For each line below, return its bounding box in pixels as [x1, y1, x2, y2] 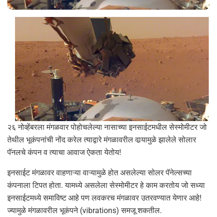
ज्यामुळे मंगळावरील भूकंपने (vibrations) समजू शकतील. [7, 206, 162, 216]
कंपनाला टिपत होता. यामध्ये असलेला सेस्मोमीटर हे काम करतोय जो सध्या [7, 181, 205, 190]
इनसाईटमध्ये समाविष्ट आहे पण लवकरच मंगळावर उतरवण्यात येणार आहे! [7, 193, 201, 203]
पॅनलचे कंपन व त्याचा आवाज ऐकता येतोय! [7, 148, 121, 157]
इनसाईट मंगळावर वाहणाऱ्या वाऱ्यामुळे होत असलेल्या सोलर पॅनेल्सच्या [7, 168, 192, 178]
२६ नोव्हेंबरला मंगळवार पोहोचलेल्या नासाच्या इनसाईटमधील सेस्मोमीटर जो [7, 123, 207, 132]
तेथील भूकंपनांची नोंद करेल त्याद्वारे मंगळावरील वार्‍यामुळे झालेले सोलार [7, 135, 196, 145]
